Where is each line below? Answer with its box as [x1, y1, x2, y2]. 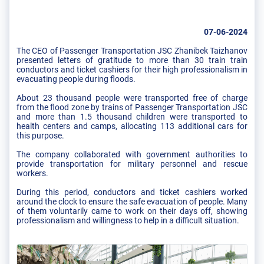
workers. [16, 168, 48, 178]
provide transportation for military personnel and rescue [16, 159, 247, 169]
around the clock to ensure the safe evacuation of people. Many [16, 196, 247, 206]
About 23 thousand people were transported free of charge [16, 93, 247, 103]
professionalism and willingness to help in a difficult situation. [16, 215, 239, 225]
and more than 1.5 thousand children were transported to [16, 111, 247, 121]
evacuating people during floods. [16, 74, 136, 84]
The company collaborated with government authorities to [16, 149, 247, 159]
